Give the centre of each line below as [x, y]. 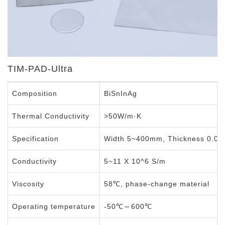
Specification [35, 139]
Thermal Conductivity [51, 116]
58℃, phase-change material [157, 184]
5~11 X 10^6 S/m [135, 161]
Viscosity [28, 184]
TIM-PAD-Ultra [40, 69]
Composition [35, 93]
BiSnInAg [121, 93]
